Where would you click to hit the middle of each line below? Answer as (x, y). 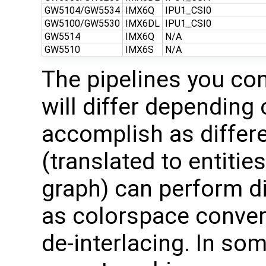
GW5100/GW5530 (82, 23)
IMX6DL (142, 23)
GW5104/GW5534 (82, 10)
